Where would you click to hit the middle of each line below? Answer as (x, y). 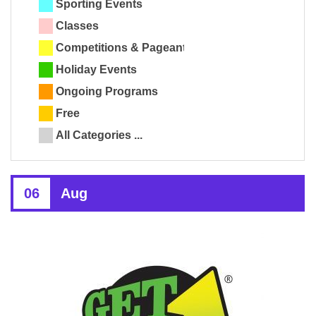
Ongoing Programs (107, 92)
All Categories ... (99, 135)
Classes (77, 26)
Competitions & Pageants (124, 48)
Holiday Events (96, 70)
